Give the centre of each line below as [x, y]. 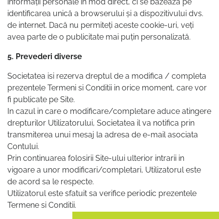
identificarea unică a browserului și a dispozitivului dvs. [105, 14]
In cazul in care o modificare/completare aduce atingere [109, 111]
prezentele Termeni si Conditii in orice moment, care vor [107, 88]
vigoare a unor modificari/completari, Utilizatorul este [104, 170]
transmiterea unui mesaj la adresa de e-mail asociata [103, 135]
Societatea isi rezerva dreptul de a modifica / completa [107, 76]
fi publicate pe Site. [41, 100]
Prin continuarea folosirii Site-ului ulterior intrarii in [96, 158]
